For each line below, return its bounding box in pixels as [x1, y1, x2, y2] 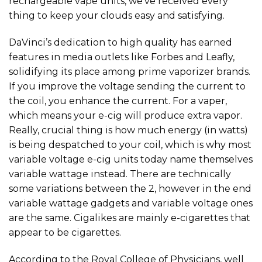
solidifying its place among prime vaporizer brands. [9, 65, 250, 77]
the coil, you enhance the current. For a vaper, [9, 95, 227, 106]
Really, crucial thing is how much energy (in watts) [9, 124, 248, 136]
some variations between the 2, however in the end [9, 182, 251, 194]
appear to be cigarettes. [9, 226, 121, 238]
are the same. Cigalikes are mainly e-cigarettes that [9, 212, 250, 223]
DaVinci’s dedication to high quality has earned [9, 36, 232, 48]
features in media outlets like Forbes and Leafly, [9, 51, 235, 63]
